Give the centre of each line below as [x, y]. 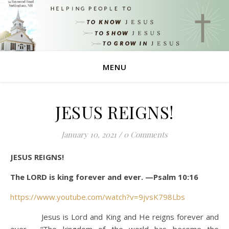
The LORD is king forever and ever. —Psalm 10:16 [104, 177]
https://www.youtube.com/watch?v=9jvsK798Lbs [98, 197]
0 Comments [146, 134]
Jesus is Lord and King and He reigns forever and [114, 217]
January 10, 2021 [89, 134]
